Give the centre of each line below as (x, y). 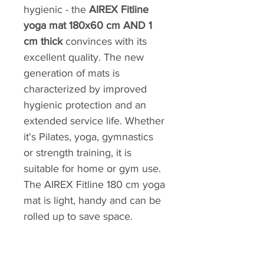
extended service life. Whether (94, 121)
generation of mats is (72, 73)
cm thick (43, 42)
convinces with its (105, 42)
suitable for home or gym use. (92, 169)
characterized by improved (85, 89)
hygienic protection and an (85, 105)
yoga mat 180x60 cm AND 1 (88, 26)
